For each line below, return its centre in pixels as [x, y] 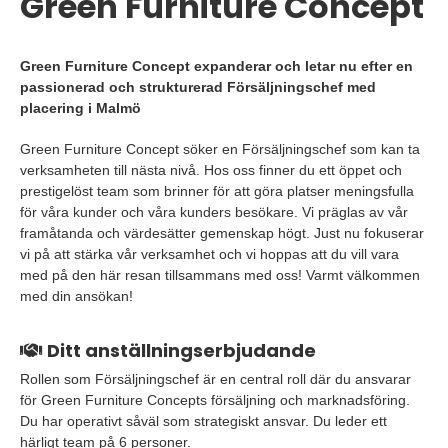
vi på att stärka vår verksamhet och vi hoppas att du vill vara [209, 254]
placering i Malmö [80, 108]
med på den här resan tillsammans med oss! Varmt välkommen [220, 275]
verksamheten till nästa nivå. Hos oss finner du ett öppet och [211, 170]
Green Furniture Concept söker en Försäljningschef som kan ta [220, 149]
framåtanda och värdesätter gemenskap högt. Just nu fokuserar [222, 233]
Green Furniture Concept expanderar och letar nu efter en [216, 66]
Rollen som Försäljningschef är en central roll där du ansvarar [215, 379]
